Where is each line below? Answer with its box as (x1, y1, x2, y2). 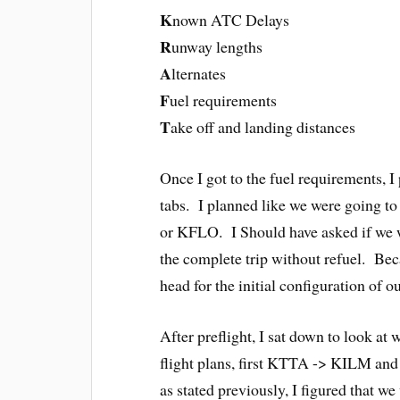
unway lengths (171, 36, 263, 58)
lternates (171, 62, 227, 85)
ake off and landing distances (171, 116, 356, 138)
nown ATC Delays (172, 9, 290, 31)
